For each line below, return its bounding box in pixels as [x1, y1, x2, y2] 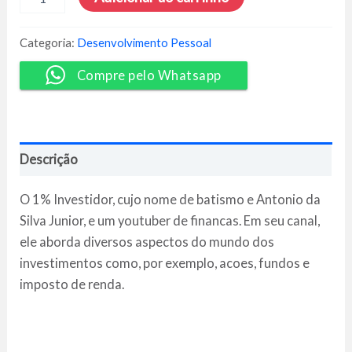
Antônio [19, 92, 60, 106]
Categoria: [20, 35, 78, 49]
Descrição [20, 151, 79, 167]
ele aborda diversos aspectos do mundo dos [20, 234, 275, 250]
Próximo [19, 45, 60, 59]
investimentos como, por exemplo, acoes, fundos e [20, 255, 310, 271]
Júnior [19, 108, 49, 122]
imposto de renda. [20, 277, 125, 292]
